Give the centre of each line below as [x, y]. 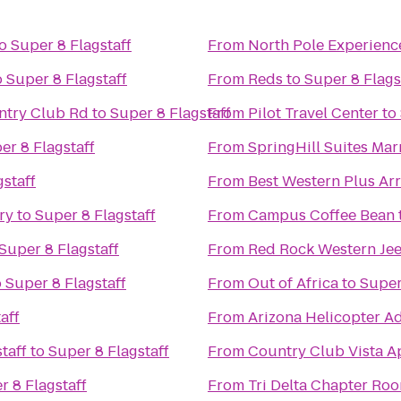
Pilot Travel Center [313, 113]
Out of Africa [293, 283]
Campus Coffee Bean [321, 215]
